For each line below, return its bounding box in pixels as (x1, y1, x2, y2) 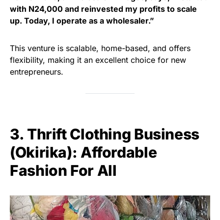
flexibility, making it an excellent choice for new (10, 55, 186, 65)
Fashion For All (10, 161, 117, 179)
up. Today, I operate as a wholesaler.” (10, 15, 154, 26)
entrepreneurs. (10, 66, 63, 77)
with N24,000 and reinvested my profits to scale (10, 3, 197, 14)
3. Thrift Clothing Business (10, 125, 199, 143)
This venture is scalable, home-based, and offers (10, 43, 191, 53)
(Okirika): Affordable (10, 143, 157, 161)
